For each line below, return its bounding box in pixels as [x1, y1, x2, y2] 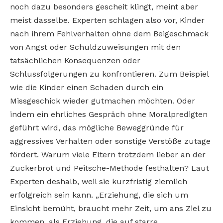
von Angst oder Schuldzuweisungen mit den [10, 42, 181, 52]
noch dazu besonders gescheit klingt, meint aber [10, 2, 198, 12]
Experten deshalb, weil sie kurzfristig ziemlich [10, 177, 187, 187]
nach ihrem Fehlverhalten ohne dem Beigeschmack [10, 29, 209, 39]
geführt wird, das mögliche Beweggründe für [10, 123, 184, 133]
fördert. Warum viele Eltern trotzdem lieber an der [10, 150, 206, 160]
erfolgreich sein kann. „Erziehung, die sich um [10, 190, 188, 200]
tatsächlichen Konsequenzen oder [10, 56, 140, 66]
